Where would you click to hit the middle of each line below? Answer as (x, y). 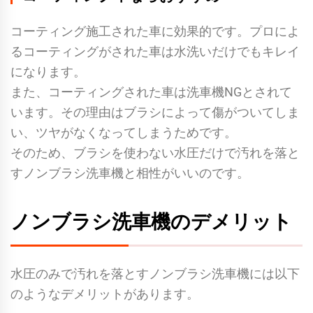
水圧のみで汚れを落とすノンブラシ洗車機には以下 (155, 273)
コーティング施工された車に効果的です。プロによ (155, 31)
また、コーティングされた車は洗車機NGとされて (151, 92)
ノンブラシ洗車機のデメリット (151, 220)
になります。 (48, 71)
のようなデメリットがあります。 (105, 293)
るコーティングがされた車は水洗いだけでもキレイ (155, 51)
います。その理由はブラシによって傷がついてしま (155, 112)
